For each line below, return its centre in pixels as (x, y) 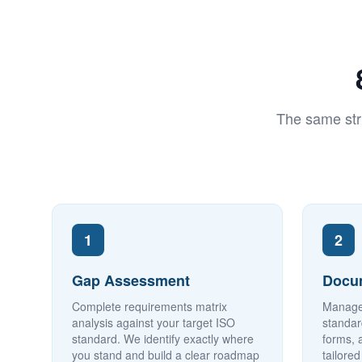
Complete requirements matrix (149, 306)
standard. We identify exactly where (163, 339)
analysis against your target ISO (154, 322)
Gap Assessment (131, 280)
